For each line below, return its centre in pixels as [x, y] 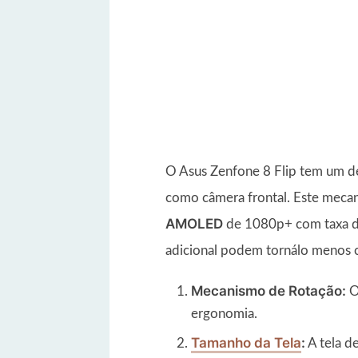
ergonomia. [224, 313]
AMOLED [194, 223]
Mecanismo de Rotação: [268, 290]
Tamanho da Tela [246, 343]
